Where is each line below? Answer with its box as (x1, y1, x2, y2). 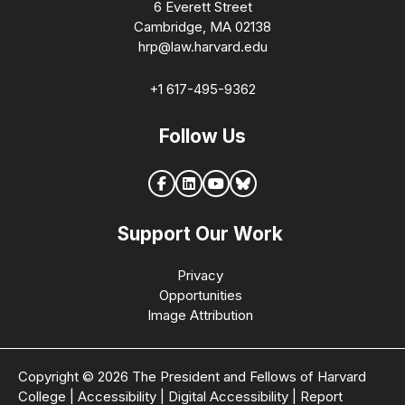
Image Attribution (147, 306, 253, 325)
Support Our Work (118, 222, 283, 246)
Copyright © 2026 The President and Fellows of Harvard (18, 368, 366, 386)
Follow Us (159, 124, 246, 147)
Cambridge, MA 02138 (134, 17, 271, 35)
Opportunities (158, 287, 242, 305)
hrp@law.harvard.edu (137, 37, 268, 55)
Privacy (177, 267, 223, 285)
